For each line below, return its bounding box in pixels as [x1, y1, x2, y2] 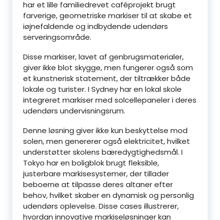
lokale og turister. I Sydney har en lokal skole [23, 84, 182, 94]
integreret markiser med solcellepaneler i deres [23, 95, 196, 105]
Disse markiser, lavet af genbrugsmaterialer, [23, 52, 184, 62]
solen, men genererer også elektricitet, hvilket [23, 136, 190, 146]
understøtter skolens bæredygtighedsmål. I [23, 147, 183, 157]
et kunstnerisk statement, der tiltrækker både [23, 73, 191, 83]
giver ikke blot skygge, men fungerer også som [23, 62, 193, 73]
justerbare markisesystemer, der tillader [23, 168, 169, 179]
